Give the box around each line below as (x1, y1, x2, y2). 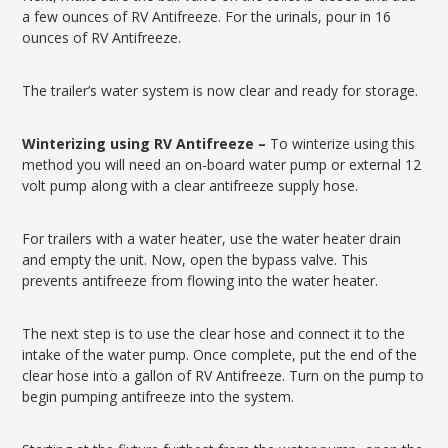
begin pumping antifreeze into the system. (22, 387, 295, 406)
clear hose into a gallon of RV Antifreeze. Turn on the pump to (22, 366, 425, 385)
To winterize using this (270, 134, 416, 153)
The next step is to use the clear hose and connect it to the (22, 324, 406, 343)
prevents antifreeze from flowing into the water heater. (22, 271, 379, 290)
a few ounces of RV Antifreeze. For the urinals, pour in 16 (22, 7, 392, 26)
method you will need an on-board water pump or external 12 (22, 155, 422, 174)
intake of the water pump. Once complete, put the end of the (22, 345, 418, 364)
